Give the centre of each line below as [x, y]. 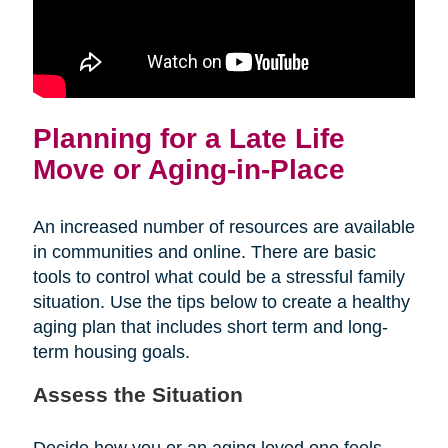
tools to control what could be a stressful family [218, 276]
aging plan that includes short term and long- [210, 326]
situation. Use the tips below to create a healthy [221, 301]
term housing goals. [111, 351]
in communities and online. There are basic [204, 251]
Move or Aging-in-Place [188, 168]
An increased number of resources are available [223, 226]
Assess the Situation [137, 394]
